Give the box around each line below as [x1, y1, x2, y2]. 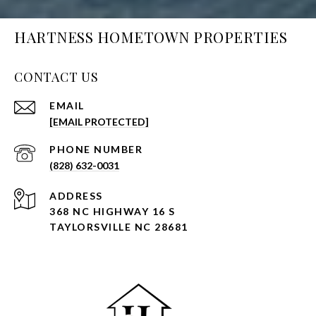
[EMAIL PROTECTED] [49, 116, 149, 128]
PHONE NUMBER [49, 143, 142, 156]
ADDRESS [49, 190, 103, 202]
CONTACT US [14, 68, 99, 86]
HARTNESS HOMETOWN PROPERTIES [14, 27, 287, 47]
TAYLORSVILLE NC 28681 [49, 221, 188, 233]
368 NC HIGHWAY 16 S [49, 205, 176, 218]
